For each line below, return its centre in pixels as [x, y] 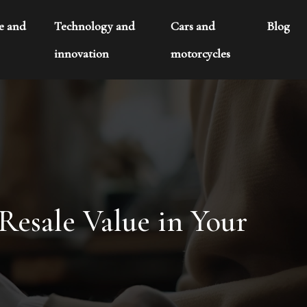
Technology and [94, 26]
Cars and [193, 26]
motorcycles [201, 53]
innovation [81, 53]
